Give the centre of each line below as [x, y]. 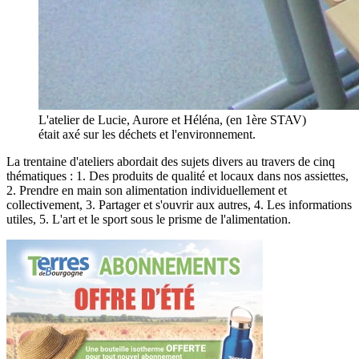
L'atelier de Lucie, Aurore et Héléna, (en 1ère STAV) [172, 119]
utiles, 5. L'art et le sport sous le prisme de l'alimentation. [149, 219]
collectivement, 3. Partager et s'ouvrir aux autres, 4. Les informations [179, 204]
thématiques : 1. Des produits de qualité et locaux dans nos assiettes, [177, 175]
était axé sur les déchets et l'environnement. [147, 134]
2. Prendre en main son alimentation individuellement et [147, 190]
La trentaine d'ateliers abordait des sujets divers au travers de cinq [171, 161]
